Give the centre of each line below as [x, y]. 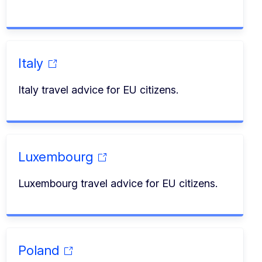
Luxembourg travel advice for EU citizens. [118, 183]
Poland [38, 250]
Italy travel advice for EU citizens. [98, 89]
